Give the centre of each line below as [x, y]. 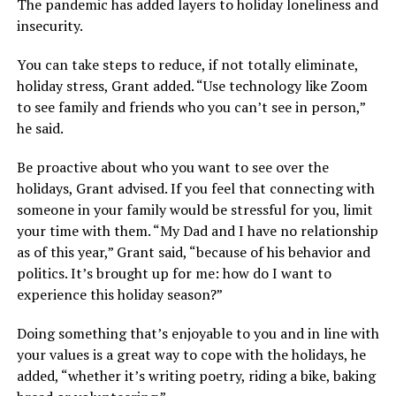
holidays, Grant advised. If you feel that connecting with [195, 189]
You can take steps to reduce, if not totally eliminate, [187, 65]
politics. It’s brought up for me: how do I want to [174, 274]
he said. [40, 129]
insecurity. [49, 26]
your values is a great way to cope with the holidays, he [191, 355]
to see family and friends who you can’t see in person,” [190, 107]
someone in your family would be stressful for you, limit [194, 210]
